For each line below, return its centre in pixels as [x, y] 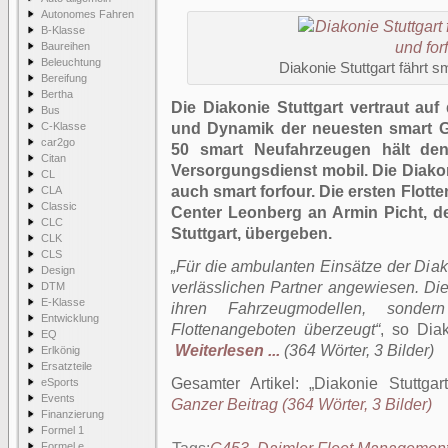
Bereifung [64, 78]
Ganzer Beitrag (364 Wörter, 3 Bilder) [301, 404]
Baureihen [65, 46]
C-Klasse [63, 126]
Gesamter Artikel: [240, 383]
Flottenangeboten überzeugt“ [275, 329]
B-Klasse [63, 30]
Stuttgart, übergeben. [251, 233]
